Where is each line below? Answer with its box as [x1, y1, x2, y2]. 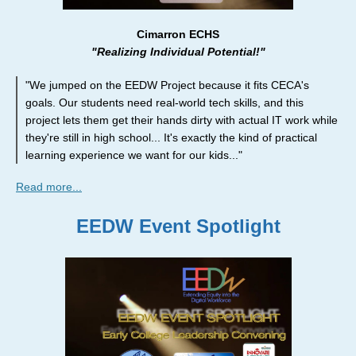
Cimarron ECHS [137, 28, 219, 41]
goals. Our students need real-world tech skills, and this [25, 96, 304, 109]
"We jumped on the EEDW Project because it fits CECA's [25, 79, 309, 91]
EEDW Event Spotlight [75, 215, 281, 237]
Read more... [16, 180, 82, 193]
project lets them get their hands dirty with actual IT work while [25, 114, 338, 126]
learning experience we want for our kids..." [25, 149, 242, 161]
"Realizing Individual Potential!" [91, 45, 265, 58]
